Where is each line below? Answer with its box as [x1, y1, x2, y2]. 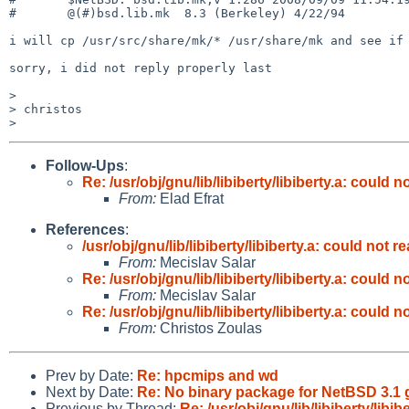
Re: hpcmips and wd [137, 367, 278, 383]
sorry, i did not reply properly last [9, 60, 272, 75]
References [46, 221, 125, 237]
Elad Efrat [156, 190, 224, 206]
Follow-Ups [46, 157, 124, 173]
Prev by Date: [46, 367, 137, 383]
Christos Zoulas [156, 320, 262, 336]
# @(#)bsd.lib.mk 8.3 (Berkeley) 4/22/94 [9, 5, 345, 20]
